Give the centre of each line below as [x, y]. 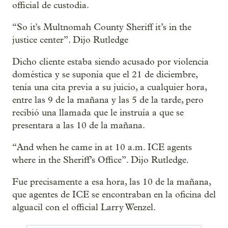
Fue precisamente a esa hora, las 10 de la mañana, [111, 182]
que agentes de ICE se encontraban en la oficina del [114, 195]
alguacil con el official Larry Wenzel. [84, 207]
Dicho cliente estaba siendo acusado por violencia [110, 62]
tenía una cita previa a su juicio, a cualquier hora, [109, 87]
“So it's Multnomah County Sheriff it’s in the [102, 27]
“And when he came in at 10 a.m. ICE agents [102, 147]
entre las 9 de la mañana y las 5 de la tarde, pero [108, 100]
